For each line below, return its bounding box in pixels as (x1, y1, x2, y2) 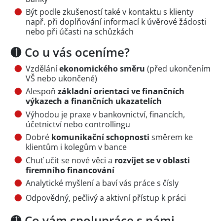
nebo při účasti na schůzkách (26, 26, 134, 37)
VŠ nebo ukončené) (26, 73, 97, 84)
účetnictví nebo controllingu (26, 118, 130, 130)
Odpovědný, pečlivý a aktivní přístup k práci (26, 192, 186, 204)
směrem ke (149, 132, 193, 143)
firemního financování (26, 164, 114, 176)
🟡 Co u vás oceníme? (10, 43, 130, 60)
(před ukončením (145, 63, 211, 74)
